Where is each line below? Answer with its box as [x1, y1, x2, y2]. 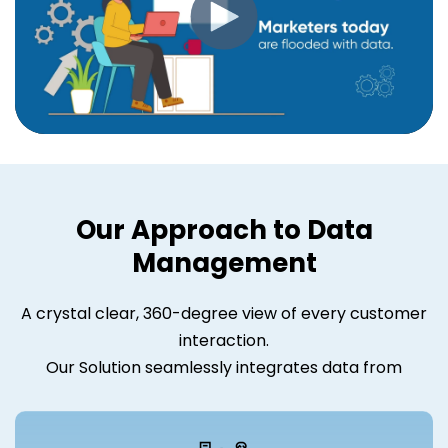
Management [131, 245, 317, 282]
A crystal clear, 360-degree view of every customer [21, 302, 427, 326]
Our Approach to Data [75, 212, 373, 249]
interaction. [179, 329, 269, 353]
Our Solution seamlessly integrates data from [46, 356, 402, 380]
